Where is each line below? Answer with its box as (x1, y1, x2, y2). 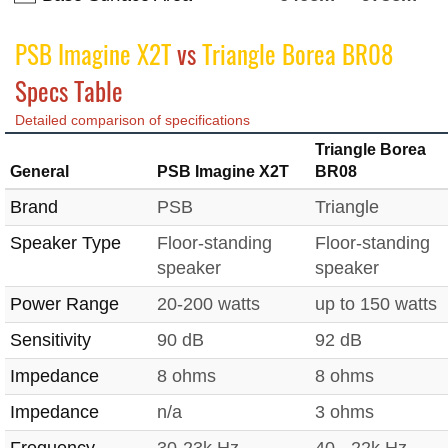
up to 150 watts (315, 294, 437, 315)
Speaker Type (10, 233, 121, 254)
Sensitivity (10, 330, 91, 351)
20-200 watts (157, 294, 260, 315)
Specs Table (15, 72, 123, 110)
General (10, 163, 69, 181)
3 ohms (315, 402, 374, 423)
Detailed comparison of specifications (15, 112, 250, 129)
